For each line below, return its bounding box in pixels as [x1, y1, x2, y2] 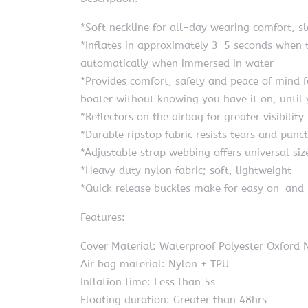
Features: [80, 210, 125, 223]
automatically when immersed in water [80, 56, 274, 69]
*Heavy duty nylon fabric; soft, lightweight [80, 164, 291, 177]
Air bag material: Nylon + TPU [80, 257, 229, 270]
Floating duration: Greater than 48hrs [80, 293, 267, 306]
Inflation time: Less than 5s [80, 275, 215, 288]
